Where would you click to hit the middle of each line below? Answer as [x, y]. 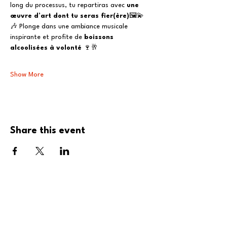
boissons [100, 37]
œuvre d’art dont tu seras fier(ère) [70, 16]
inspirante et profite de [47, 37]
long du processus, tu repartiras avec [68, 5]
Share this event [48, 130]
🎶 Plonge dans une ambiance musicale [70, 26]
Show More [27, 74]
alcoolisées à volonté [46, 48]
